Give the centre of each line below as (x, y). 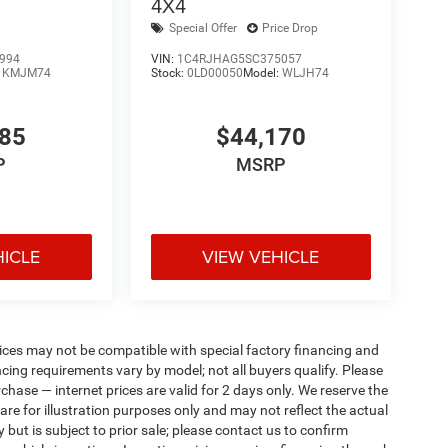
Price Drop (289, 28)
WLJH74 (305, 72)
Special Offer (202, 28)
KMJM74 (27, 72)
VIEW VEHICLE (261, 257)
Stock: (168, 72)
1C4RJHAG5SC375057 (239, 58)
